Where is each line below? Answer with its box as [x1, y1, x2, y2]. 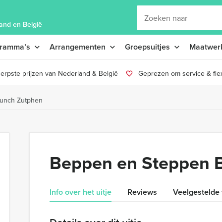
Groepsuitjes [125, 41, 170, 53]
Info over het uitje [50, 186, 111, 198]
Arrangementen [50, 41, 106, 53]
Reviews [127, 186, 157, 198]
